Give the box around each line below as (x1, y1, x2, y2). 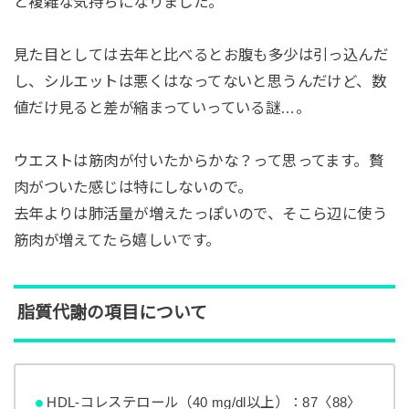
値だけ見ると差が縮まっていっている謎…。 (13, 100, 311, 117)
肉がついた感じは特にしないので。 (13, 178, 253, 195)
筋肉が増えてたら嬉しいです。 (13, 231, 221, 248)
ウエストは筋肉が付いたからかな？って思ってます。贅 (13, 152, 384, 169)
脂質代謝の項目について (16, 303, 207, 323)
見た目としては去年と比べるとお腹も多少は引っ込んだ (13, 47, 389, 64)
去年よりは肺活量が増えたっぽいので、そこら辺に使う (13, 204, 388, 222)
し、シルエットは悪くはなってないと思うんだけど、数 (13, 73, 387, 90)
